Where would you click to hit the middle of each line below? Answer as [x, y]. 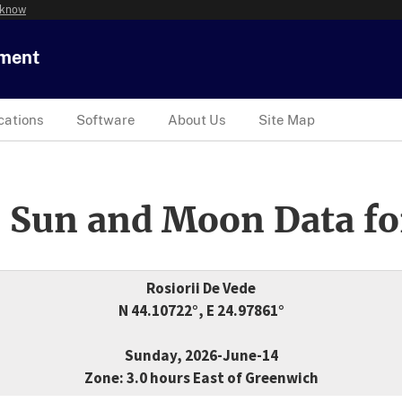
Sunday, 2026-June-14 [201, 356]
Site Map [287, 119]
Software [106, 119]
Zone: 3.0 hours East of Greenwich [201, 378]
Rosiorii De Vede [201, 288]
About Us [197, 119]
